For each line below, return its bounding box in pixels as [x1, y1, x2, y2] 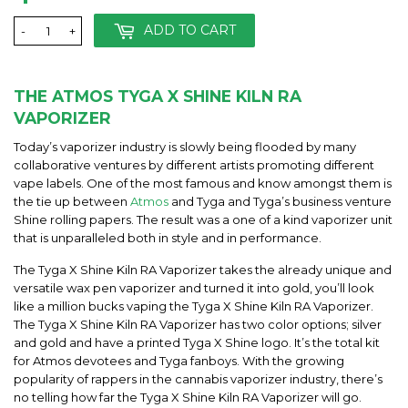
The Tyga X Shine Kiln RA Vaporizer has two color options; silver [14, 316, 382, 331]
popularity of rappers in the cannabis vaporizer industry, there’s [14, 371, 382, 386]
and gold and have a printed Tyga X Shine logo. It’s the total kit [14, 334, 380, 350]
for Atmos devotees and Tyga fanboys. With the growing [14, 352, 344, 368]
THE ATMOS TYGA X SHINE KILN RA [14, 87, 301, 107]
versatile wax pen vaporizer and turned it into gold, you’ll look [14, 280, 374, 295]
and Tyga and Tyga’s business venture [168, 193, 392, 209]
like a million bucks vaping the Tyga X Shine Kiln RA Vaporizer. [14, 298, 373, 313]
